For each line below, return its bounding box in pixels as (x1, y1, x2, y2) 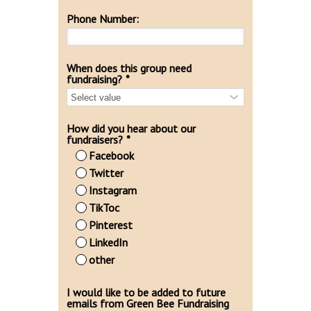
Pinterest (89, 218, 133, 233)
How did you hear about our (67, 121, 196, 136)
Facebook (89, 149, 134, 163)
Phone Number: (67, 12, 139, 26)
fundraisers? (67, 133, 123, 147)
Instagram (89, 183, 137, 198)
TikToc (89, 201, 119, 215)
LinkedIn (89, 235, 128, 250)
